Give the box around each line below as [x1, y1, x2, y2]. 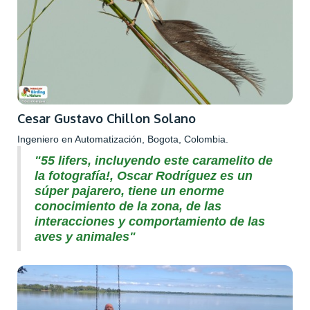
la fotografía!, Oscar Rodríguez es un [35, 169, 253, 183]
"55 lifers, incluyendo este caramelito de [35, 154, 273, 168]
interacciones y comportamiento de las [35, 215, 265, 229]
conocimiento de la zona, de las [35, 199, 221, 214]
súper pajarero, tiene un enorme [35, 184, 224, 199]
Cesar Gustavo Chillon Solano [17, 111, 196, 127]
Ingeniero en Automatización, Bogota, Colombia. [17, 134, 228, 145]
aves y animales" [35, 230, 136, 244]
